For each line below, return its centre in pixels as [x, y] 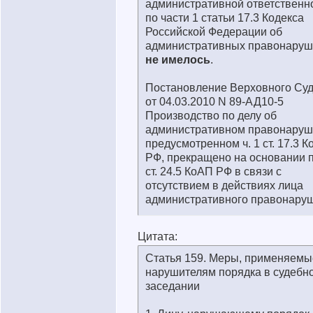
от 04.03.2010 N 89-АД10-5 [214, 102]
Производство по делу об [211, 116]
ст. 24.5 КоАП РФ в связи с [213, 172]
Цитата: [158, 236]
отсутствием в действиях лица [224, 185]
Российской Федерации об [214, 32]
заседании [173, 286]
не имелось [178, 60]
